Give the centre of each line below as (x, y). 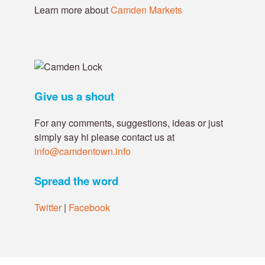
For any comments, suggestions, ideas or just (129, 122)
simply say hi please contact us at (104, 137)
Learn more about (72, 10)
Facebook (89, 207)
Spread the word (76, 180)
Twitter (48, 207)
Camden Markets (146, 10)
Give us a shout (74, 96)
